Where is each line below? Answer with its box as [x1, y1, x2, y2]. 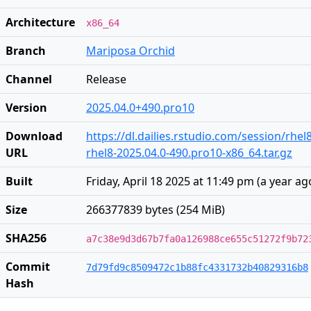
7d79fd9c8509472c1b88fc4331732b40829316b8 [86, 262, 308, 273]
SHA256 [6, 230, 47, 246]
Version [6, 100, 47, 115]
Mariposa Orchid [86, 43, 175, 58]
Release [86, 72, 126, 87]
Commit [6, 259, 50, 274]
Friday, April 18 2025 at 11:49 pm [86, 174, 254, 189]
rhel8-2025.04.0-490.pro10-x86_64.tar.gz [86, 145, 292, 160]
